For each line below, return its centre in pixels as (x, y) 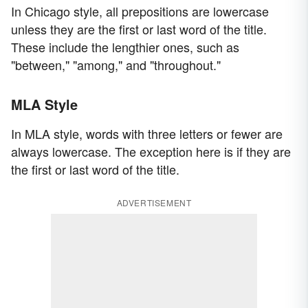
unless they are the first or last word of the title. (139, 29)
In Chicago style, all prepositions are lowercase (140, 11)
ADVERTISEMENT (154, 203)
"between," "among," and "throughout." (116, 65)
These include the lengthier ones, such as (125, 47)
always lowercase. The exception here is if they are (151, 152)
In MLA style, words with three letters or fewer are (147, 134)
